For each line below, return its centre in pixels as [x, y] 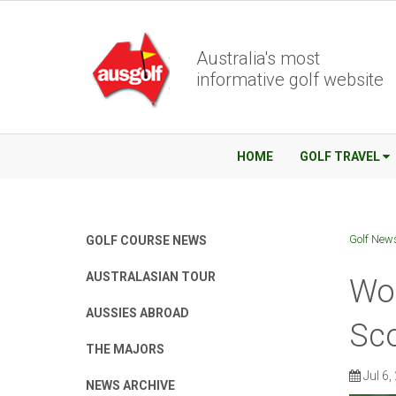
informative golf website [290, 79]
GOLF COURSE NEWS [146, 240]
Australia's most [258, 58]
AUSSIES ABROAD [137, 313]
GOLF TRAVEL [340, 156]
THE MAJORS [125, 349]
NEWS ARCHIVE [130, 385]
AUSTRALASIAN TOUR [151, 277]
